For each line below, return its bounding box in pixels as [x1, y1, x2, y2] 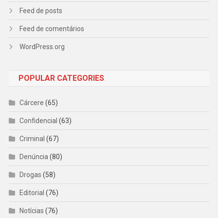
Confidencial [19, 117, 57, 125]
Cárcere [19, 99, 44, 107]
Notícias [19, 207, 44, 215]
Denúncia [19, 153, 48, 161]
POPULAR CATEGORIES [18, 73, 104, 83]
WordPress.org [19, 43, 65, 51]
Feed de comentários [19, 25, 84, 33]
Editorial [19, 189, 44, 197]
